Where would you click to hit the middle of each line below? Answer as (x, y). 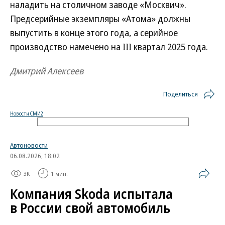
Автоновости (29, 145)
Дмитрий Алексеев (47, 71)
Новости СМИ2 (27, 114)
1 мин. (59, 173)
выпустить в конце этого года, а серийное (94, 33)
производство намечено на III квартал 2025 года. (109, 47)
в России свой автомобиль (90, 208)
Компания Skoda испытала (91, 194)
